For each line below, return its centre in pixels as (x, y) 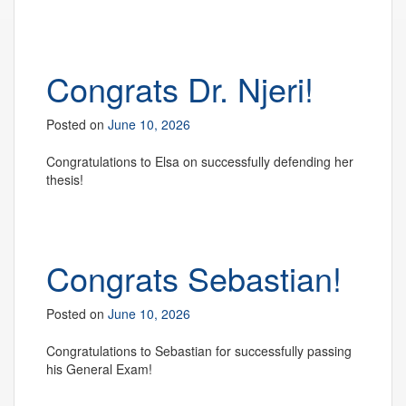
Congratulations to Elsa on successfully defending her (202, 161)
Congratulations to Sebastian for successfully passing (199, 351)
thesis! (65, 179)
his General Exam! (99, 369)
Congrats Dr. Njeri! (180, 88)
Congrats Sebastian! (194, 278)
